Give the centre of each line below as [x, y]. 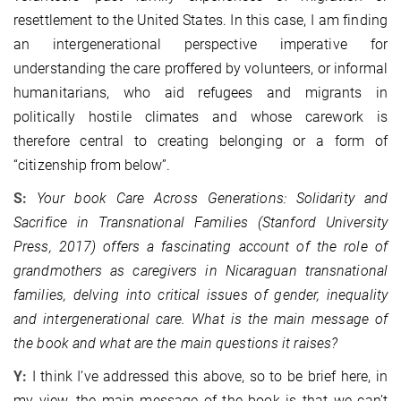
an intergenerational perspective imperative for [200, 45]
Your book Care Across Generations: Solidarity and [212, 199]
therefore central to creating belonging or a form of [200, 141]
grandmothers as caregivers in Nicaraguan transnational [200, 271]
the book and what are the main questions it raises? [176, 344]
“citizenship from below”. [92, 166]
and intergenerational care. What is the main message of [200, 320]
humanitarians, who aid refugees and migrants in [200, 93]
